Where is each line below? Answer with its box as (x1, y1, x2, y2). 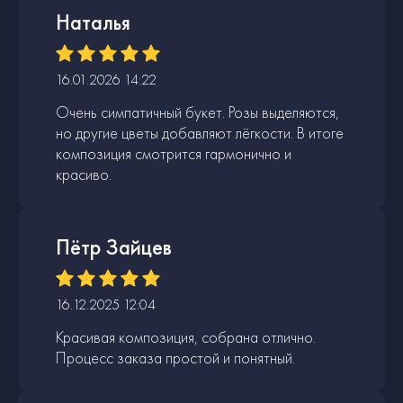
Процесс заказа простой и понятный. (56, 346, 295, 368)
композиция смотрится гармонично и (56, 142, 291, 164)
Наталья (56, 7, 130, 36)
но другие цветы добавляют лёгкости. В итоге (56, 121, 344, 143)
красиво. (56, 163, 112, 184)
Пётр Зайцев (56, 232, 172, 261)
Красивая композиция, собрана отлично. (56, 326, 316, 347)
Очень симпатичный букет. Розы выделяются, (56, 101, 339, 122)
